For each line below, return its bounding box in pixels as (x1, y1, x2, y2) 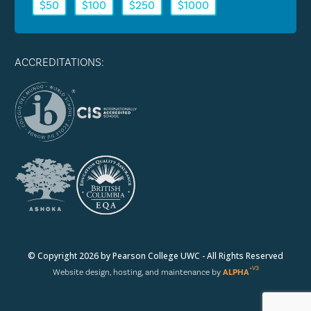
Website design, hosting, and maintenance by (52, 267, 223, 277)
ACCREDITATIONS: (14, 55, 104, 69)
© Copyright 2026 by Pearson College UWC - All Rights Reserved (28, 249, 283, 262)
